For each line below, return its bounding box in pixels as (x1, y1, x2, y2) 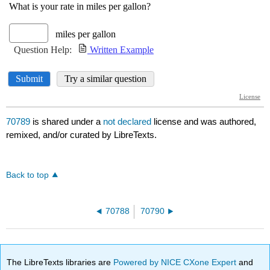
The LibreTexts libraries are (7, 257, 114, 267)
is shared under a (30, 116, 104, 127)
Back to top (6, 171, 49, 180)
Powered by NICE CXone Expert (113, 257, 239, 267)
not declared (103, 116, 154, 127)
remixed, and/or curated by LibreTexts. (6, 130, 157, 140)
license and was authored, (154, 116, 257, 127)
